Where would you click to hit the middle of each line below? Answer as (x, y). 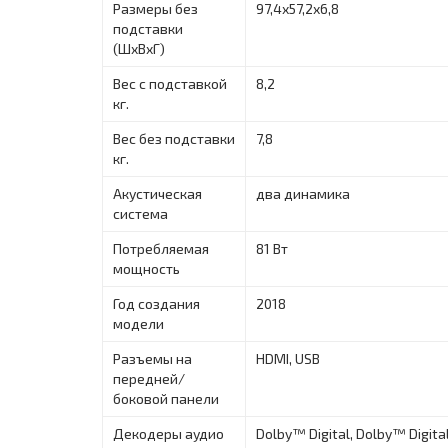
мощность (146, 268)
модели (138, 323)
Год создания (156, 303)
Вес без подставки (174, 138)
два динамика (303, 193)
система (140, 213)
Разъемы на (152, 358)
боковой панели (166, 398)
